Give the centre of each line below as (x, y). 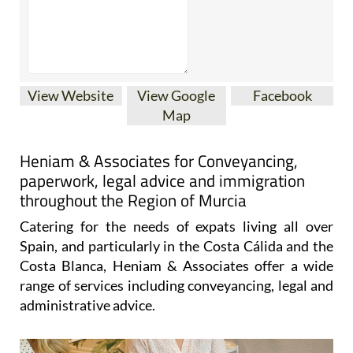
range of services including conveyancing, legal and (176, 285)
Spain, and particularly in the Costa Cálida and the (176, 245)
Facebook (282, 95)
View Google (176, 95)
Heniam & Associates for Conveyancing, (159, 160)
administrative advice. (87, 305)
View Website (71, 95)
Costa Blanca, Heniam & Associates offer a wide (176, 265)
